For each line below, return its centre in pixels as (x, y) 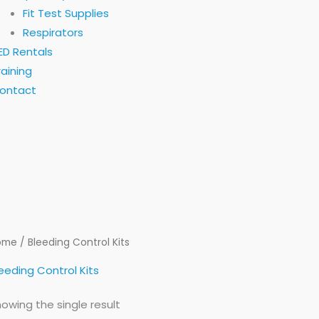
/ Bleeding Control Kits (73, 242)
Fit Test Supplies (66, 13)
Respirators (53, 32)
